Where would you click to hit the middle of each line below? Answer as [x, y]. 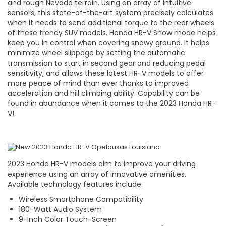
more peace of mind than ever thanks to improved [98, 83]
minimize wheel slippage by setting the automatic [96, 53]
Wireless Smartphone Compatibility [81, 199]
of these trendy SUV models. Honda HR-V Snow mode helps [112, 33]
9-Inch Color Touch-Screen [68, 219]
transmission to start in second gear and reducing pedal [107, 63]
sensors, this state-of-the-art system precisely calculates [110, 13]
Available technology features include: [75, 184]
